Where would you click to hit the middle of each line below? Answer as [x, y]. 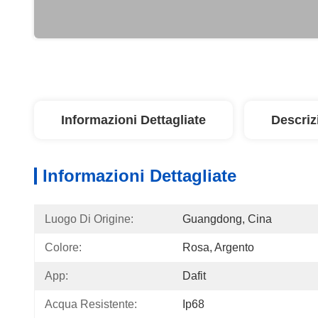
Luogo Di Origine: [89, 219]
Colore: [63, 247]
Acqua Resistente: [91, 304]
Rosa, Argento [218, 247]
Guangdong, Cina [227, 219]
